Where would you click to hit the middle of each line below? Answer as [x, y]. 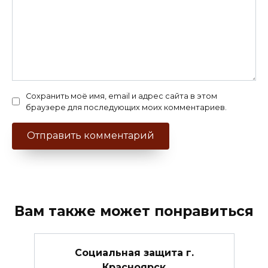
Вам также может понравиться [134, 211]
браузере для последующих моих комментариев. [126, 107]
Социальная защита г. [134, 252]
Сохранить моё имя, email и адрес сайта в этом [121, 96]
